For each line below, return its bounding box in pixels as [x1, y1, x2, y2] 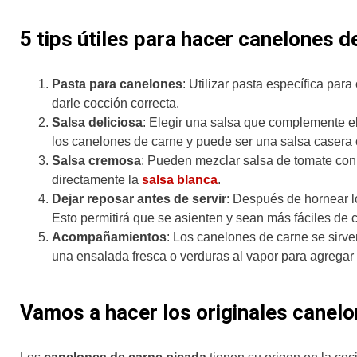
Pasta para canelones [52, 77, 182, 92]
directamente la [52, 173, 142, 187]
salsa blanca [142, 173, 218, 187]
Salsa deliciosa [52, 116, 143, 130]
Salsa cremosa [52, 154, 141, 168]
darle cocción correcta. [52, 96, 179, 111]
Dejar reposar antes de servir [52, 192, 226, 206]
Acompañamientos [52, 230, 167, 245]
